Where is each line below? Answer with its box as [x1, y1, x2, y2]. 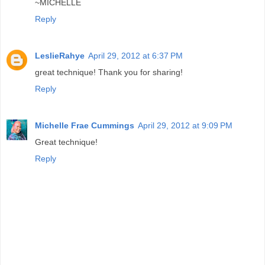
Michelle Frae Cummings [35, 120, 134, 130]
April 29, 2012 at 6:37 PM [88, 50, 183, 60]
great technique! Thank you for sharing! [35, 67, 183, 77]
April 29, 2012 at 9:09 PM [138, 120, 232, 130]
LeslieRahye [35, 50, 85, 60]
